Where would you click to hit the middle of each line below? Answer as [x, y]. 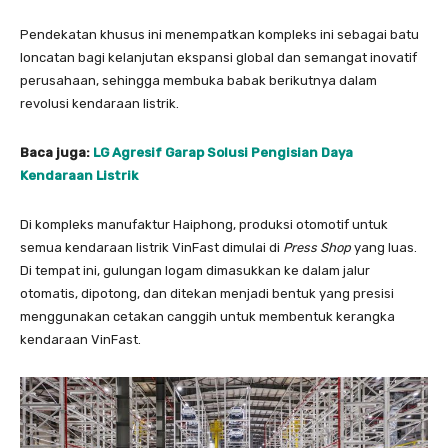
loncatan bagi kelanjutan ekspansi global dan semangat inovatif [218, 58]
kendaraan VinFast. [83, 340]
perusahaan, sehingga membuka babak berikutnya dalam [198, 81]
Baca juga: [56, 153]
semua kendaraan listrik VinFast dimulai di [151, 248]
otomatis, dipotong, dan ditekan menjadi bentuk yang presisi [207, 294]
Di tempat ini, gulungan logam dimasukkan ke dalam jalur [195, 271]
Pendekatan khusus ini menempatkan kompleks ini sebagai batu [219, 35]
